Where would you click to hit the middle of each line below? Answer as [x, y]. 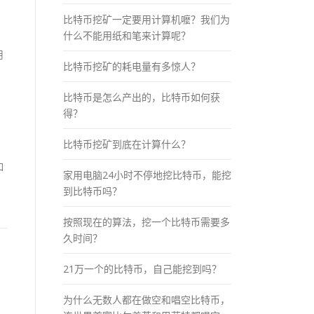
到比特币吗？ [93, 191]
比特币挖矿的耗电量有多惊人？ [132, 66]
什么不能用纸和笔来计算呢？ [127, 35]
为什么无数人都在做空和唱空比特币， [146, 299]
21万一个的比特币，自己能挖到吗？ [142, 268]
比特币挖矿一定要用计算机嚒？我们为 [146, 19]
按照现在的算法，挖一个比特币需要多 [146, 221]
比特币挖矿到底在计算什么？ [127, 144]
